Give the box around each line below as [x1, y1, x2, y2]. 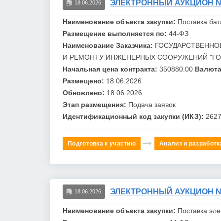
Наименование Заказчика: [63, 41, 155, 49]
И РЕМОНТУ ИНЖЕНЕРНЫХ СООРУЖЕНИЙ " [63, 53, 212, 61]
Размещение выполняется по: [63, 29, 169, 37]
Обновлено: [63, 88, 107, 97]
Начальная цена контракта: [63, 65, 159, 73]
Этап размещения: [63, 100, 128, 109]
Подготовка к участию [68, 140, 136, 147]
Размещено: [63, 76, 106, 85]
